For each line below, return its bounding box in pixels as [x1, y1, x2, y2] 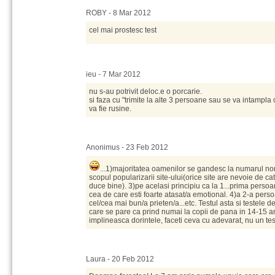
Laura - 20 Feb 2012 [86, 255, 154, 263]
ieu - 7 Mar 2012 [86, 70, 141, 79]
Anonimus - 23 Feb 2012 [86, 143, 168, 152]
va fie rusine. [89, 104, 131, 113]
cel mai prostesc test [89, 26, 157, 34]
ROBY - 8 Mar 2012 [86, 9, 151, 17]
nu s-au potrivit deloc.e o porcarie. [89, 87, 202, 96]
